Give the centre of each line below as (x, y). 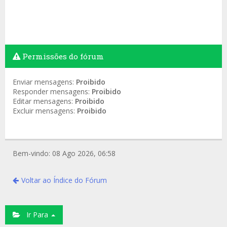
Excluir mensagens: (45, 111)
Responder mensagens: (52, 91)
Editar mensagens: (44, 101)
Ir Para (35, 215)
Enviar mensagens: (44, 82)
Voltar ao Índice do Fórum (64, 180)
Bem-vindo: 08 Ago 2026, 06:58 (64, 153)
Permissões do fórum (62, 56)
